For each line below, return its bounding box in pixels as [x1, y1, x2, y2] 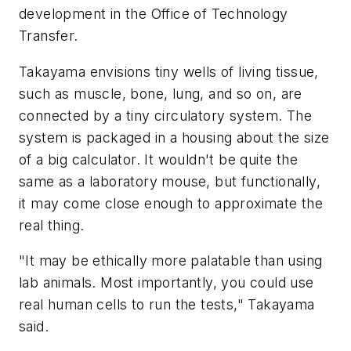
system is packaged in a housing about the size [19, 128, 330, 146]
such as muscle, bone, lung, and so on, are [19, 85, 302, 102]
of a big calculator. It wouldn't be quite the [19, 150, 298, 168]
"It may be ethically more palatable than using [19, 252, 323, 270]
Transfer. [19, 27, 78, 45]
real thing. [19, 216, 85, 233]
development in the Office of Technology [19, 5, 288, 23]
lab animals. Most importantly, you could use [19, 274, 314, 291]
